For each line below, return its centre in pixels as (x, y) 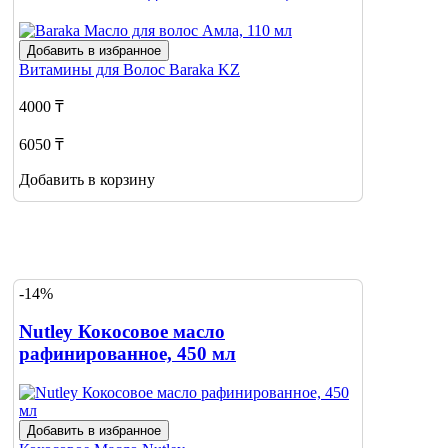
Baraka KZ (204, 70)
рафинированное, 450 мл (127, 354)
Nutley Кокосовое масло (122, 332)
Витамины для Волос (94, 70)
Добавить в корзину (87, 180)
